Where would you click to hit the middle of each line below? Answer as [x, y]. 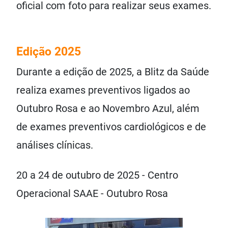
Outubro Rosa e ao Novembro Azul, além [108, 109]
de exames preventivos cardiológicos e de [111, 127]
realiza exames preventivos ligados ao [103, 90]
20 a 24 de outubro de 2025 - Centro [97, 175]
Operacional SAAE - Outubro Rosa [92, 193]
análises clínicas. [55, 145]
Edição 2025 [49, 52]
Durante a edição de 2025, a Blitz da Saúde [113, 72]
